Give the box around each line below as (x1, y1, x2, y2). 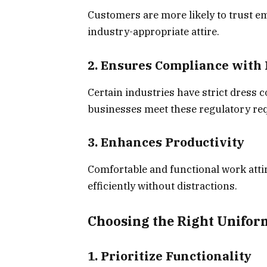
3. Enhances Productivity (88, 134, 244, 151)
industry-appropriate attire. (88, 25, 219, 39)
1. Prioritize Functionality (88, 248, 252, 265)
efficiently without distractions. (88, 179, 237, 193)
